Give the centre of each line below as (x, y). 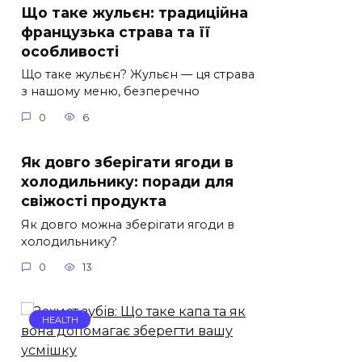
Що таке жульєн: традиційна (135, 12)
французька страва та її (116, 32)
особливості (70, 51)
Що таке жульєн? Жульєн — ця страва (138, 75)
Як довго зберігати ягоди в (127, 162)
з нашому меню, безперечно (110, 92)
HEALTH (60, 320)
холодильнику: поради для (127, 181)
